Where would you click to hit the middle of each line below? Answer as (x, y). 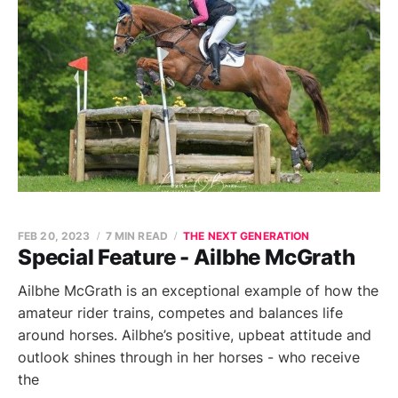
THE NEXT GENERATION (247, 236)
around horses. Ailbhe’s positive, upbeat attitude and (195, 335)
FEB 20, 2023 (54, 236)
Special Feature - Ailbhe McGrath (187, 257)
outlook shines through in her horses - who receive (189, 357)
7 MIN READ (136, 236)
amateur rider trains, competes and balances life (180, 313)
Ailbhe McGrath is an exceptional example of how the (198, 291)
